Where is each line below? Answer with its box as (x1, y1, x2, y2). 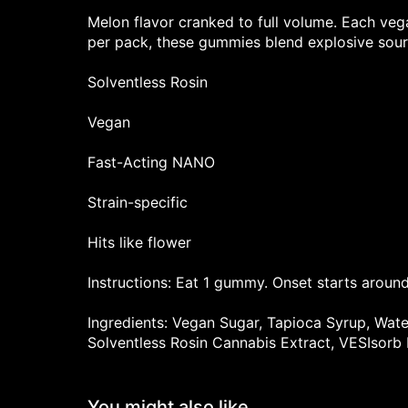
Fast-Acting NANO (87, 153, 215, 171)
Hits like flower (87, 233, 191, 251)
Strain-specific (87, 193, 188, 211)
